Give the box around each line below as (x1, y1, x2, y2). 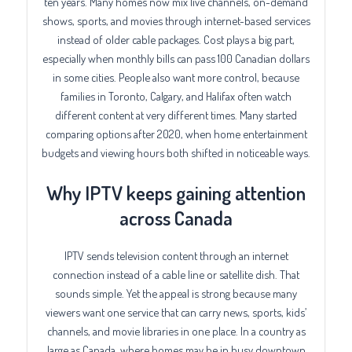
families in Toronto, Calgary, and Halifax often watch (60, 88, 291, 103)
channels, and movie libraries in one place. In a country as (46, 324, 306, 339)
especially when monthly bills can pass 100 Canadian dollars (42, 50, 310, 65)
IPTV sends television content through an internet (64, 248, 288, 263)
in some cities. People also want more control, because (53, 69, 299, 84)
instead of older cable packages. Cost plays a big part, (57, 31, 295, 46)
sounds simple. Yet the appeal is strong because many (55, 286, 297, 301)
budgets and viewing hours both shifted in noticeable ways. (42, 145, 310, 159)
